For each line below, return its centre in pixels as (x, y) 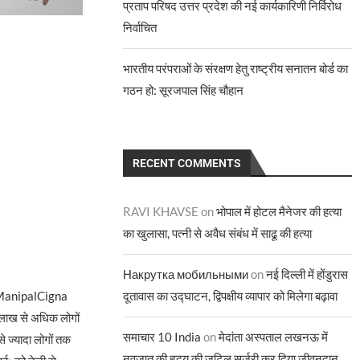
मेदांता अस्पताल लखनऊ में (274, 337)
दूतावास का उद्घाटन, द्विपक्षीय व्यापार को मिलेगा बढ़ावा (231, 296)
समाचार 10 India (162, 337)
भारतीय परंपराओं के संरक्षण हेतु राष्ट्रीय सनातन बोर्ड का (236, 68)
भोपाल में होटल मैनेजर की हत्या (279, 211)
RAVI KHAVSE (161, 211)
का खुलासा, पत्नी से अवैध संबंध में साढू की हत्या (218, 233)
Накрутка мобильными (186, 274)
